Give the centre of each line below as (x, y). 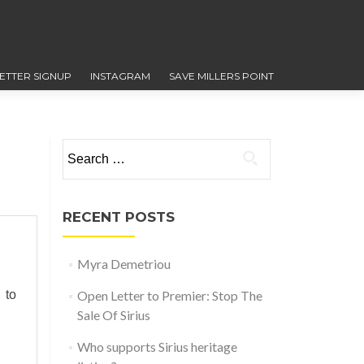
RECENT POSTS (119, 217)
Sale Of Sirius (113, 315)
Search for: (93, 148)
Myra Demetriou (123, 264)
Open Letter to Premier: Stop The (169, 295)
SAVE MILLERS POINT (221, 76)
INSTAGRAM (120, 76)
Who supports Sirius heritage (157, 347)
